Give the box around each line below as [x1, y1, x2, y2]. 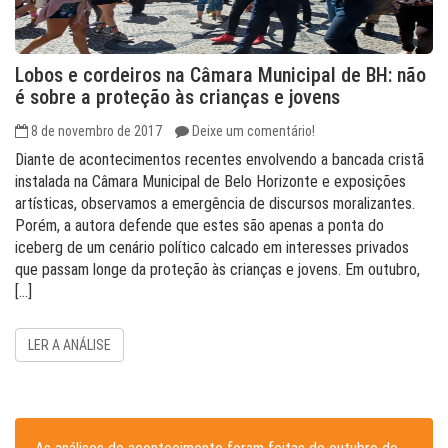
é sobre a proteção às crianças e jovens [15, 85, 340, 109]
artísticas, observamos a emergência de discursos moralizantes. [15, 194, 415, 213]
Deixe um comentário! [192, 123, 315, 139]
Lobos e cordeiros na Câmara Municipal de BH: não [15, 63, 426, 87]
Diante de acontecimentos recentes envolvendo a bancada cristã [15, 150, 424, 169]
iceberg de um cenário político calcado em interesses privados [15, 238, 409, 257]
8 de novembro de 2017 [31, 123, 162, 139]
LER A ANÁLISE [28, 337, 111, 353]
